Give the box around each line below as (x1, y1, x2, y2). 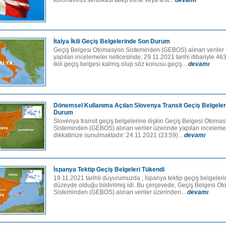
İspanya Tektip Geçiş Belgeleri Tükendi (53, 166, 164, 173)
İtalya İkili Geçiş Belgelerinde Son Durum (53, 38, 170, 45)
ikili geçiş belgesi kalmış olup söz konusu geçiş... (53, 61, 188, 68)
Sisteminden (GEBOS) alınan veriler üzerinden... (53, 189, 187, 196)
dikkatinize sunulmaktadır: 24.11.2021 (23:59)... (53, 132, 184, 139)
